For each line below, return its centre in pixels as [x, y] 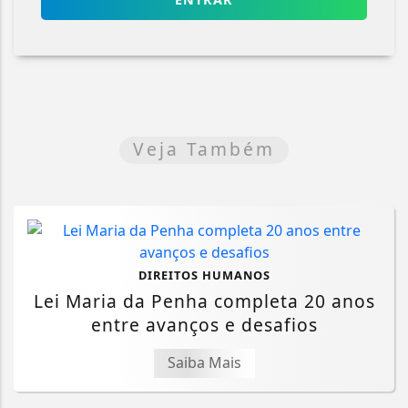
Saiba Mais [204, 363]
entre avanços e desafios [204, 325]
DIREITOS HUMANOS [204, 275]
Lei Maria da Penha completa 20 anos [204, 301]
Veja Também [204, 149]
